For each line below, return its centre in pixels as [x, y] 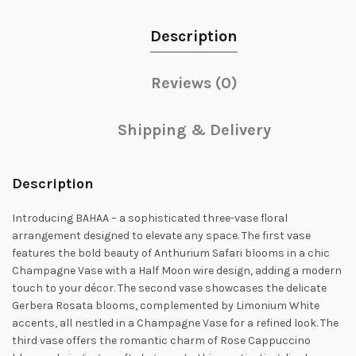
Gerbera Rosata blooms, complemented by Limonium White [166, 306]
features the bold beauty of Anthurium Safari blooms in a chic [171, 253]
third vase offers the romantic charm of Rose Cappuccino [161, 341]
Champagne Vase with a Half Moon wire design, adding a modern [177, 271]
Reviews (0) [194, 83]
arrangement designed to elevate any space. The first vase [161, 236]
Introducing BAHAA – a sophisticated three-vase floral [150, 218]
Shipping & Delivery [194, 130]
